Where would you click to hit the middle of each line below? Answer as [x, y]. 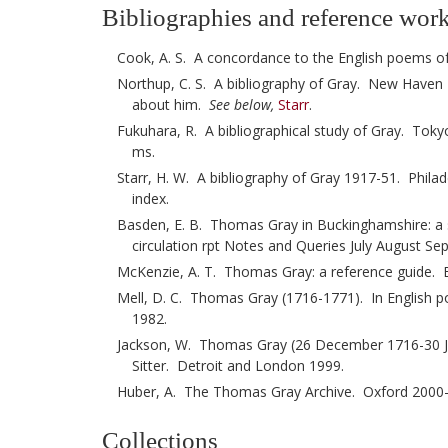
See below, [241, 104]
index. [152, 198]
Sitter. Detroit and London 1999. [240, 365]
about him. [170, 104]
